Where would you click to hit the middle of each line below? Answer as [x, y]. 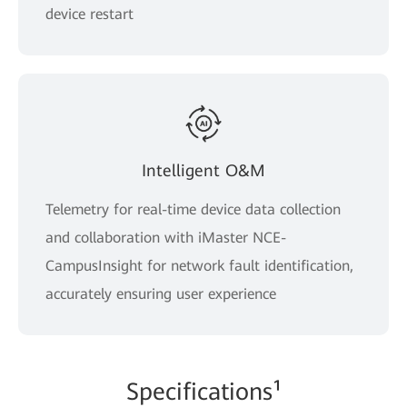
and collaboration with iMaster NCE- [166, 237]
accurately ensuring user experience [161, 293]
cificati [200, 391]
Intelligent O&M [203, 170]
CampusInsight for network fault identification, [199, 265]
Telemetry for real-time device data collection [193, 209]
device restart [89, 14]
